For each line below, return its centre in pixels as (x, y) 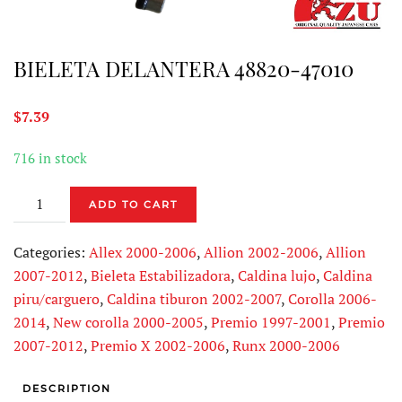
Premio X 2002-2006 (158, 345)
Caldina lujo (277, 275)
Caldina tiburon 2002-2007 (194, 298)
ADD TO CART (134, 204)
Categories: (51, 252)
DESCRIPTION (67, 388)
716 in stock (50, 158)
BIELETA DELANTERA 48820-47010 (184, 68)
